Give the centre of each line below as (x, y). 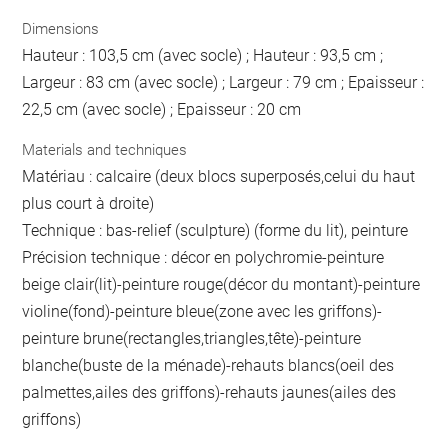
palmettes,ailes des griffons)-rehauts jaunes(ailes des (209, 392)
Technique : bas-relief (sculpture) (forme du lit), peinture (215, 230)
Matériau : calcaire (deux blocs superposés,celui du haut (219, 176)
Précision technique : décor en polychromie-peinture (203, 257)
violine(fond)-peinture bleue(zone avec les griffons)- (202, 311)
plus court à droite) (88, 203)
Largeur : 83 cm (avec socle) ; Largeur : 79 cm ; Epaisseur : (223, 82)
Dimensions (61, 29)
